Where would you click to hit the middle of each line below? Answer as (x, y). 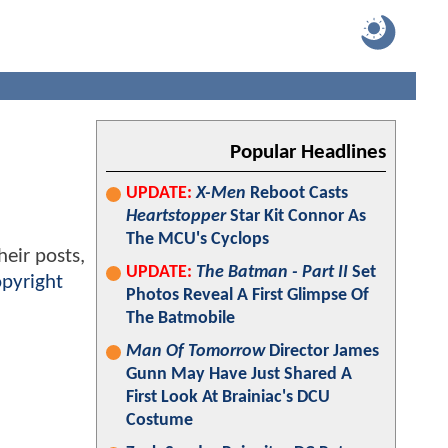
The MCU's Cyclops (197, 239)
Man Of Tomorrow (195, 351)
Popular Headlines (308, 152)
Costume (159, 420)
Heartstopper (176, 216)
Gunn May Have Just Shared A (239, 374)
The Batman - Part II (272, 272)
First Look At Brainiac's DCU (228, 397)
